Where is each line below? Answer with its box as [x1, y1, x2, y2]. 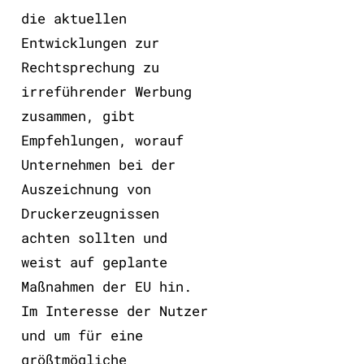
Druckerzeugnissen [20, 203, 159, 223]
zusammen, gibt [20, 106, 135, 125]
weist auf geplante [20, 252, 167, 271]
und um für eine [20, 325, 143, 344]
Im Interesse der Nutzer [20, 301, 208, 320]
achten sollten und [20, 227, 167, 247]
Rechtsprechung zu [20, 57, 159, 76]
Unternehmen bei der [20, 154, 175, 174]
